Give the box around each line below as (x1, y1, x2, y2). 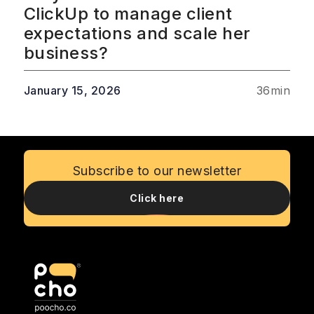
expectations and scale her (23, 23, 251, 44)
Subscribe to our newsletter (72, 163, 242, 179)
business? (23, 43, 109, 64)
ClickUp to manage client (23, 4, 233, 25)
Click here (130, 192, 184, 205)
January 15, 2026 (23, 83, 121, 98)
